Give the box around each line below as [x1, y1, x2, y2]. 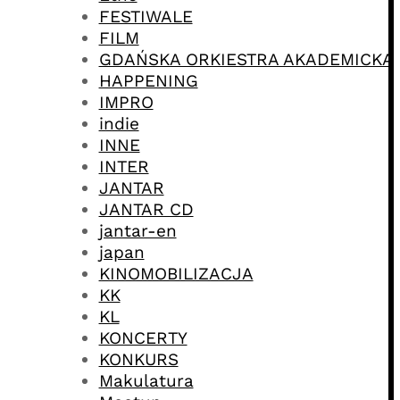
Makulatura [98, 370, 194, 391]
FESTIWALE [98, 5, 193, 27]
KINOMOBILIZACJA [98, 262, 254, 284]
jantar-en [98, 220, 177, 241]
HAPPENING [98, 70, 198, 91]
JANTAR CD [98, 198, 194, 220]
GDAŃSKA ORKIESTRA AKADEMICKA [98, 48, 394, 70]
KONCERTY [98, 327, 187, 348]
